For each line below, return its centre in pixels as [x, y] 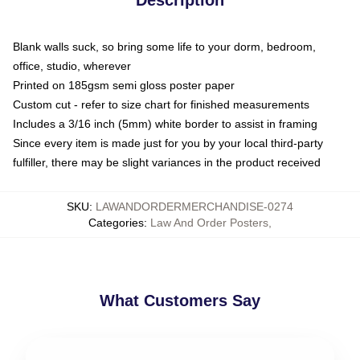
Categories [116, 222]
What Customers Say [180, 300]
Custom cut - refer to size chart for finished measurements [161, 104]
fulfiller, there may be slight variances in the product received [167, 162]
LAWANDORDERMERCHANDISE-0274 [194, 206]
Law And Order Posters [209, 222]
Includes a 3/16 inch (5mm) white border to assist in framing [165, 123]
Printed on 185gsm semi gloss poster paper [124, 85]
